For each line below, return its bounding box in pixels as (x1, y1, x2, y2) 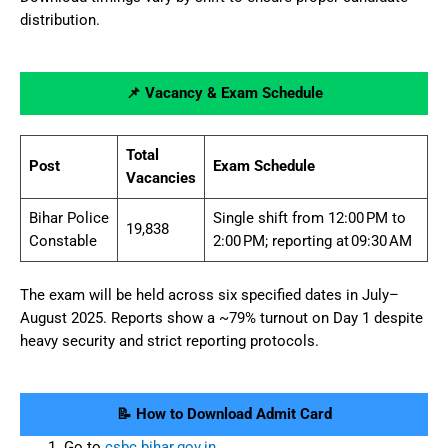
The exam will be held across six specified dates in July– (20, 285, 399, 304)
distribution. (20, 10, 100, 29)
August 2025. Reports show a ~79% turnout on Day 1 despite (20, 308, 423, 327)
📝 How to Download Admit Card (116, 404, 332, 423)
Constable (29, 231, 97, 250)
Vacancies (126, 168, 196, 187)
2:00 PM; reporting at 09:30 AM (213, 231, 412, 250)
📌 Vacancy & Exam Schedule (125, 83, 323, 102)
